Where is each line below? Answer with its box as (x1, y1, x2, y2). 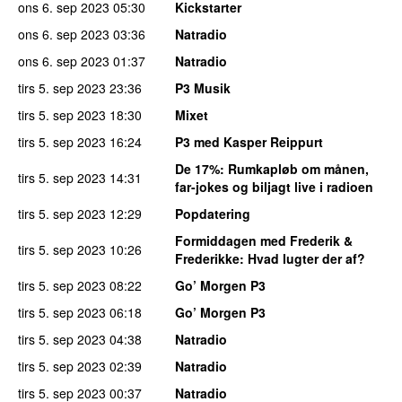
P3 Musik (175, 78, 231, 97)
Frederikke (175, 249, 240, 267)
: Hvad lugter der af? (240, 249, 365, 267)
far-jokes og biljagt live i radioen (175, 177, 373, 196)
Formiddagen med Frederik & (175, 231, 353, 249)
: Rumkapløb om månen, (220, 159, 369, 178)
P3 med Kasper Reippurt (175, 132, 323, 151)
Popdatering (175, 204, 250, 223)
